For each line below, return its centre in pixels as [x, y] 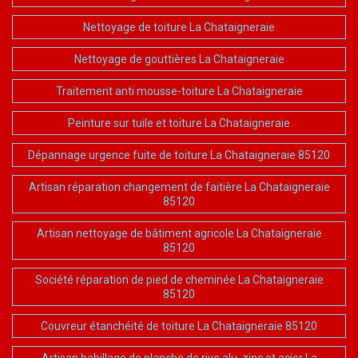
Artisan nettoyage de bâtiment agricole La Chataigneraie [179, 233]
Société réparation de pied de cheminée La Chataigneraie [179, 279]
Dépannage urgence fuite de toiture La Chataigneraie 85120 [179, 155]
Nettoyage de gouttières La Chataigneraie [179, 59]
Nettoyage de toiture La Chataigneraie [179, 27]
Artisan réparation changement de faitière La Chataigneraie [179, 187]
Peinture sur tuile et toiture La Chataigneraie [179, 123]
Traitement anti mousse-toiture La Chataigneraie [179, 91]
